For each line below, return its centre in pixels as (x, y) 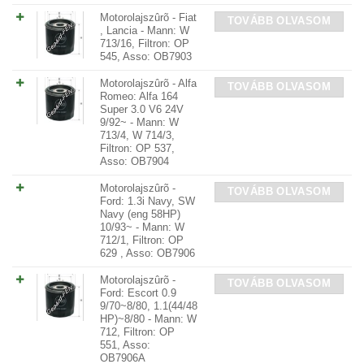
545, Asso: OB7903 (146, 56)
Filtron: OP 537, (137, 148)
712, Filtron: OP (137, 332)
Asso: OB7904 (134, 161)
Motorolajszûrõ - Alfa (148, 83)
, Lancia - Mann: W (145, 30)
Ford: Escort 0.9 (138, 293)
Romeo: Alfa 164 (139, 96)
